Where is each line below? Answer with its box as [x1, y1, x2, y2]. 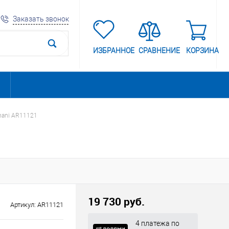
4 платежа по [135, 219, 179, 227]
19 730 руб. [88, 194, 145, 209]
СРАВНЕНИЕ [139, 46, 180, 55]
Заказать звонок [13, 14, 69, 23]
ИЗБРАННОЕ [93, 46, 134, 55]
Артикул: [10, 201, 37, 209]
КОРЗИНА [186, 46, 219, 55]
